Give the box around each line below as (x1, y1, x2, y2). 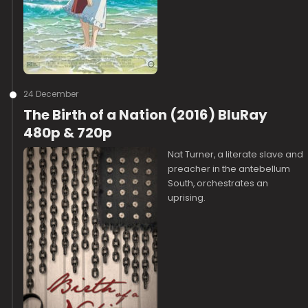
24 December (23, 88, 79, 100)
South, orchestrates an (168, 177, 269, 189)
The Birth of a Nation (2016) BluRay (23, 105, 268, 124)
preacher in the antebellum (168, 163, 291, 175)
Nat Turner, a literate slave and (168, 148, 304, 160)
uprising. (168, 192, 206, 203)
